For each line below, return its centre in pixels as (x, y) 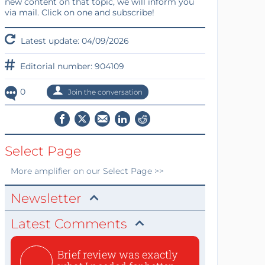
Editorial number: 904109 (71, 66)
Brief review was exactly (117, 254)
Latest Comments (69, 224)
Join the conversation (104, 92)
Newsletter (46, 198)
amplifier (52, 171)
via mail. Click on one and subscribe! (79, 12)
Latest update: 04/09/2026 (73, 41)
